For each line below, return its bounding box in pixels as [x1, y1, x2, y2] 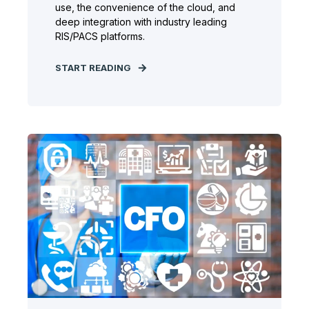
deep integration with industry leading [55, 16, 227, 28]
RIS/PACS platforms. [55, 30, 145, 42]
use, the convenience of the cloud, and [55, 1, 235, 13]
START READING [55, 62, 131, 73]
